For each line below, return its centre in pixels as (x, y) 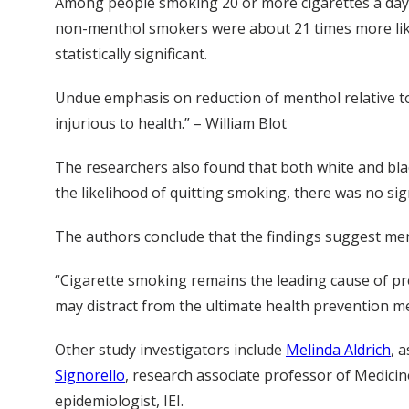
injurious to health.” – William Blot (171, 123)
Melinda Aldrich (338, 350)
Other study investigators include (170, 350)
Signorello (90, 375)
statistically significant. (131, 54)
